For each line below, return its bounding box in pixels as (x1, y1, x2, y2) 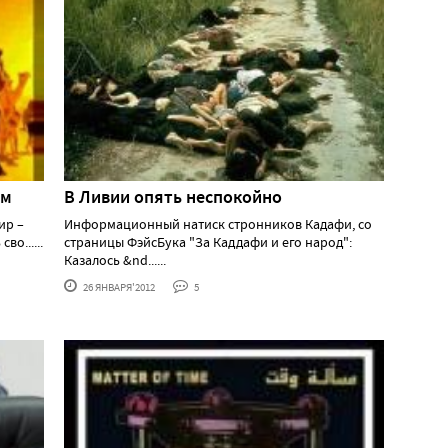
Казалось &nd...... (64, 251, 166, 270)
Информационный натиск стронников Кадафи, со (64, 215, 372, 234)
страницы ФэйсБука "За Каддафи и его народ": (64, 233, 352, 252)
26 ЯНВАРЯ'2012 (81, 280, 155, 295)
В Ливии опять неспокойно (64, 185, 282, 210)
